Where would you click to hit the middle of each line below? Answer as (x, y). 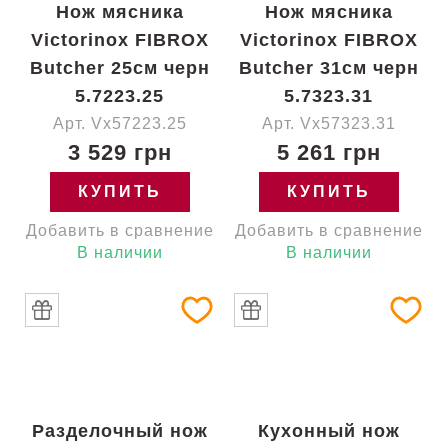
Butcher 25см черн (119, 68)
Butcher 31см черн (328, 68)
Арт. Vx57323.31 (328, 123)
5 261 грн (328, 152)
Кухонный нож (328, 431)
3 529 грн (119, 152)
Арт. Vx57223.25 (119, 123)
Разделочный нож (119, 431)
